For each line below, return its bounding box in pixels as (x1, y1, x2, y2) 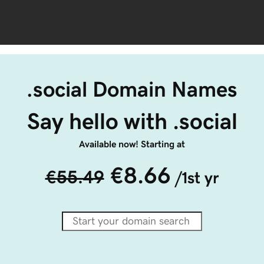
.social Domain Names (27, 78, 237, 100)
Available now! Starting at (79, 139, 185, 148)
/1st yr (174, 170, 219, 186)
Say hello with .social (27, 110, 237, 133)
